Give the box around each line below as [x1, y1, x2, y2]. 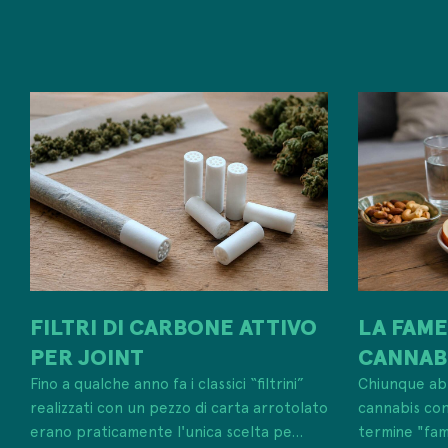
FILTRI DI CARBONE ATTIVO [30, 310, 317, 341]
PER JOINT [30, 340, 144, 371]
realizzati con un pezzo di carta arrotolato [30, 395, 328, 417]
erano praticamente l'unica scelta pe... [30, 419, 303, 441]
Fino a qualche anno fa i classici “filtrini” [30, 371, 304, 393]
